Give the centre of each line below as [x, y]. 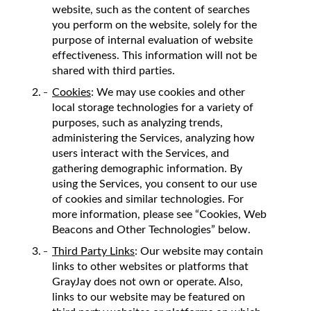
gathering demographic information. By [147, 168]
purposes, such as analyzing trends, [137, 123]
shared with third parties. [114, 70]
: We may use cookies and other [168, 92]
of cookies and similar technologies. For [148, 199]
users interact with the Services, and [141, 153]
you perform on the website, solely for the [154, 25]
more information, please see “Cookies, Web [159, 214]
